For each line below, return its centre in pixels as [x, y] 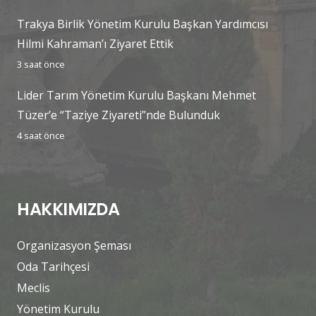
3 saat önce [41, 64]
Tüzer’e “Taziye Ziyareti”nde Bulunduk [119, 115]
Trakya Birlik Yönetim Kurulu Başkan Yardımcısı [142, 24]
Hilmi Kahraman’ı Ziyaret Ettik [95, 43]
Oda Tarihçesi [53, 266]
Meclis [34, 287]
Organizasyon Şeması [74, 245]
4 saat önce [41, 135]
